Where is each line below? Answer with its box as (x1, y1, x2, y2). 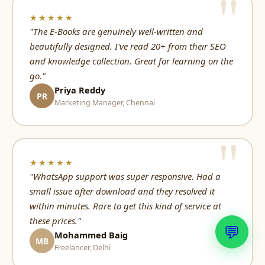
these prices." (29, 214, 81, 227)
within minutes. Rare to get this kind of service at (29, 199, 221, 212)
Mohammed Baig (54, 228, 128, 241)
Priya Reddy (54, 83, 105, 96)
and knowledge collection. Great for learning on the (29, 54, 233, 67)
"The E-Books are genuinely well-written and (29, 25, 203, 37)
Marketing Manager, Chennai (54, 97, 155, 108)
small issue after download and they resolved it (29, 185, 215, 197)
